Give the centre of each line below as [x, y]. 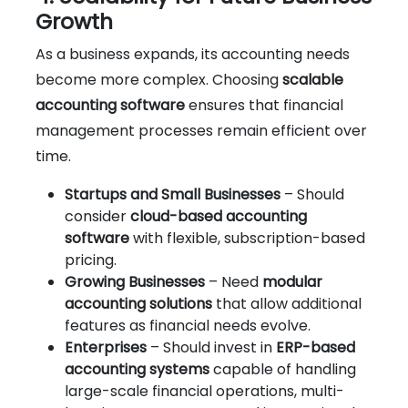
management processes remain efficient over [201, 130]
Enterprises [106, 347]
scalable [313, 79]
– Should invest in [211, 347]
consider [97, 216]
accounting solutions [138, 303]
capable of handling [283, 369]
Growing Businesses [135, 281]
